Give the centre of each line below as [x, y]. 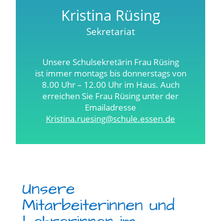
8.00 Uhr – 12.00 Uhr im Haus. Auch [110, 85]
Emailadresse [110, 107]
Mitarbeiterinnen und [98, 205]
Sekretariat [110, 32]
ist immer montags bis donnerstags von [110, 73]
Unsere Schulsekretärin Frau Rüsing [110, 62]
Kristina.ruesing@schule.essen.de [110, 119]
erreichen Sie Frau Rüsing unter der [110, 96]
